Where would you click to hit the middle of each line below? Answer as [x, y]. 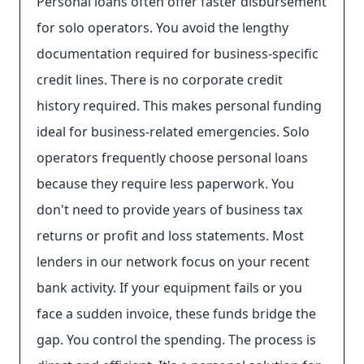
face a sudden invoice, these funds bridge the [176, 314]
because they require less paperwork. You [165, 184]
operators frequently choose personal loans [172, 158]
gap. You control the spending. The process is [176, 340]
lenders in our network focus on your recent [173, 262]
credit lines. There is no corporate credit [160, 80]
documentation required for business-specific [178, 54]
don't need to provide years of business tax [169, 210]
